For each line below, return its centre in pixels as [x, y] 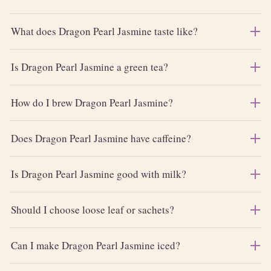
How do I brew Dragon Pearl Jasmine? [92, 103]
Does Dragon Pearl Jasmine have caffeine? [101, 139]
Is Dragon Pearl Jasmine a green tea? [90, 67]
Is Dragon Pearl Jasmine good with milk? [99, 174]
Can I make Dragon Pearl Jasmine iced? [96, 246]
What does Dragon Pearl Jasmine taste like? [104, 31]
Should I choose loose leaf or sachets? [93, 210]
